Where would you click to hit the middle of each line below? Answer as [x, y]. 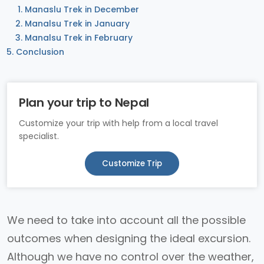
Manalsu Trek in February [79, 38]
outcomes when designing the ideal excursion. [129, 238]
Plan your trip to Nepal [84, 103]
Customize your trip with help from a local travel [118, 123]
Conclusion [40, 52]
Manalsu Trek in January [77, 24]
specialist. [39, 136]
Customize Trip [132, 164]
